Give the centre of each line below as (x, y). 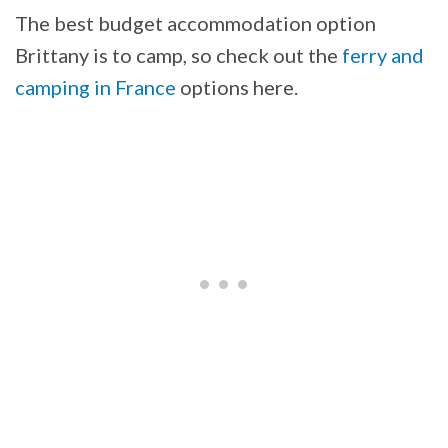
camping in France (95, 86)
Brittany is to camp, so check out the (178, 54)
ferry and (383, 54)
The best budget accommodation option (195, 22)
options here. (237, 86)
